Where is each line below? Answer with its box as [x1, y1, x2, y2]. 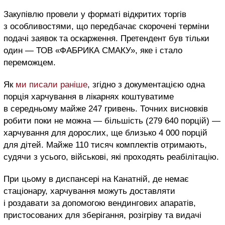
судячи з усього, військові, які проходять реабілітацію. [4, 152, 219, 162]
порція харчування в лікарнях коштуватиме [4, 92, 174, 102]
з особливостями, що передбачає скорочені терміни [4, 22, 209, 32]
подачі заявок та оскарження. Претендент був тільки [4, 34, 209, 44]
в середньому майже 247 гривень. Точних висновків [4, 104, 208, 114]
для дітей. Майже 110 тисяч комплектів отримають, [4, 140, 207, 150]
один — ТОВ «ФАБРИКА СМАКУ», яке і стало [4, 46, 182, 56]
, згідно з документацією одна [87, 80, 205, 90]
